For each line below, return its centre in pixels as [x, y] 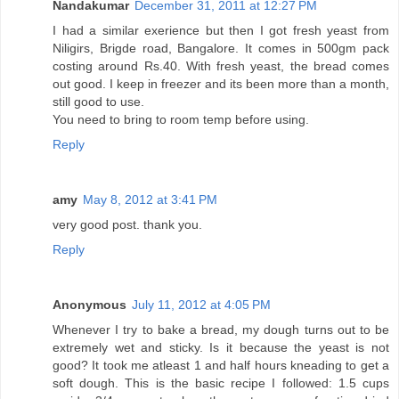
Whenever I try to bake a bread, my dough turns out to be [221, 329]
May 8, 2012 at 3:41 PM [150, 199]
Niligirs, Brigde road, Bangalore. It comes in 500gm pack [221, 48]
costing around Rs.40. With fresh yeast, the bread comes [221, 65]
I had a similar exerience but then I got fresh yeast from [221, 30]
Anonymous [90, 304]
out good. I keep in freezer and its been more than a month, [221, 83]
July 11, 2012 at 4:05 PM [201, 304]
